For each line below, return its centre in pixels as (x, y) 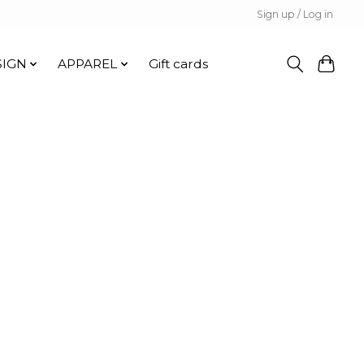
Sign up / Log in (295, 14)
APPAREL (88, 64)
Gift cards (178, 64)
